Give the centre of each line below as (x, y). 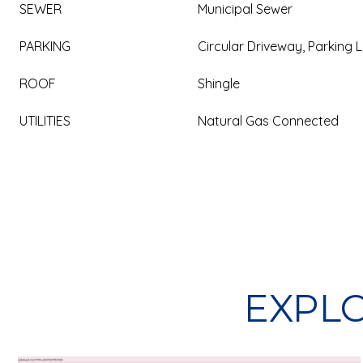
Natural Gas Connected (268, 121)
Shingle (219, 83)
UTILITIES (45, 121)
